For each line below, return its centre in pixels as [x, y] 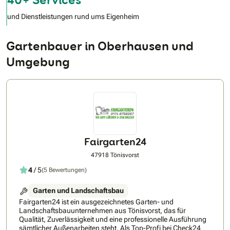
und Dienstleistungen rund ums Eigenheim [73, 17]
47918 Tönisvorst [115, 155]
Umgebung [38, 62]
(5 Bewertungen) [64, 170]
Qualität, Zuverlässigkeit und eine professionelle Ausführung [113, 219]
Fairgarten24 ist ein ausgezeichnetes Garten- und [96, 202]
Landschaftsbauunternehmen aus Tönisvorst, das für [102, 211]
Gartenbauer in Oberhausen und [100, 46]
